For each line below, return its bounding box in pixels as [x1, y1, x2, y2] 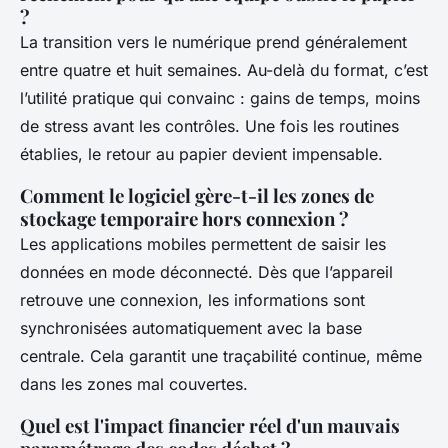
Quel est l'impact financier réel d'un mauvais [20, 413, 400, 439]
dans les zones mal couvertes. [20, 374, 248, 395]
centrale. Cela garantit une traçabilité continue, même [20, 346, 422, 367]
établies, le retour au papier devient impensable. [20, 144, 383, 165]
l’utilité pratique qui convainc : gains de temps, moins [20, 88, 420, 109]
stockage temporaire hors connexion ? [20, 206, 349, 232]
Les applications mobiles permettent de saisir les [20, 234, 386, 255]
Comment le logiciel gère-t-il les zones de [20, 183, 374, 209]
